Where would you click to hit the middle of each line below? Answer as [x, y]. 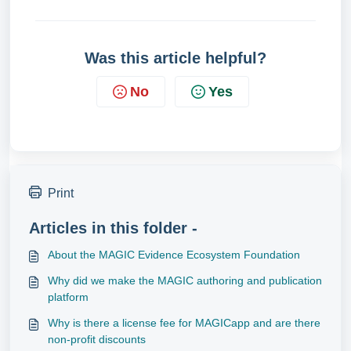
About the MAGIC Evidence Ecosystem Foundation [174, 255]
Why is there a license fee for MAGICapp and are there [184, 323]
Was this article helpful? [175, 58]
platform [68, 297]
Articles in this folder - [113, 228]
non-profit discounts [97, 339]
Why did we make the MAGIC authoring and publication [185, 280]
